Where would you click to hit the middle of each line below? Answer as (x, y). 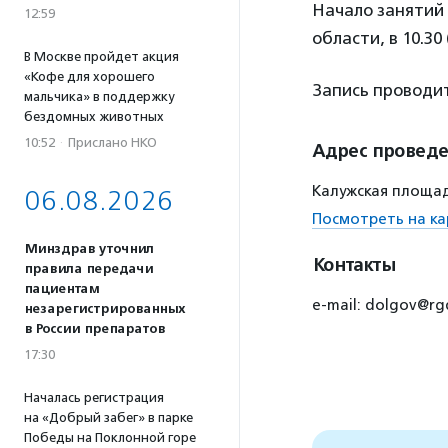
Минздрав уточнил (89, 249)
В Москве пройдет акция (101, 56)
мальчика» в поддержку (99, 96)
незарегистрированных (104, 309)
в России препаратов (94, 329)
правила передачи (88, 269)
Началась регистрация (94, 397)
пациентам (61, 289)
